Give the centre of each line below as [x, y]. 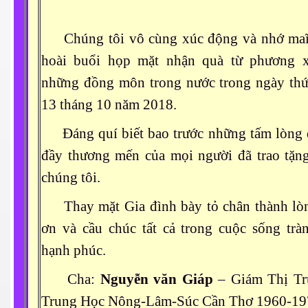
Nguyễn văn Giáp [156, 279]
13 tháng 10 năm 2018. [109, 104]
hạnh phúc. [74, 250]
